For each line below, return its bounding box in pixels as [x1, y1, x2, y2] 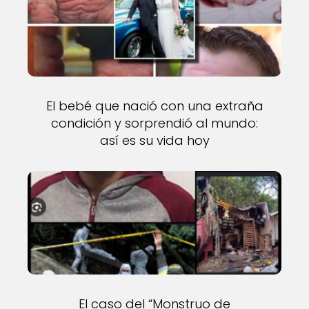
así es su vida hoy [99, 132, 210, 149]
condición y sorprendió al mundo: [51, 114, 258, 132]
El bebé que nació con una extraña [46, 97, 263, 114]
